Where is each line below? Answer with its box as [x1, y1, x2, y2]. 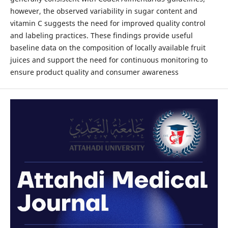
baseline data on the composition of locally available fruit [10, 42, 206, 52]
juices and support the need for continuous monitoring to [10, 54, 208, 65]
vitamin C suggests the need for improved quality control [10, 18, 206, 28]
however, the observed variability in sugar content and [10, 6, 197, 16]
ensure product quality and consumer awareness [10, 67, 179, 77]
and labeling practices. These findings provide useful [10, 30, 193, 40]
